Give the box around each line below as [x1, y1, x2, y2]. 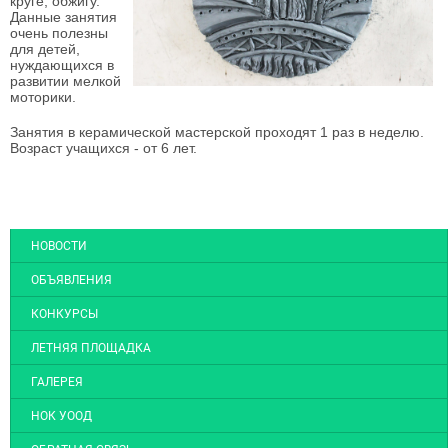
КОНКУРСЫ [31, 306, 98, 321]
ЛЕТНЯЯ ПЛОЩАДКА [31, 340, 151, 355]
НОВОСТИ [31, 238, 87, 253]
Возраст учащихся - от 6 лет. [10, 140, 197, 157]
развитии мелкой [10, 73, 121, 90]
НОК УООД [31, 408, 92, 423]
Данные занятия [10, 9, 117, 26]
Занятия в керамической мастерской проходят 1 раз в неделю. [10, 124, 424, 141]
